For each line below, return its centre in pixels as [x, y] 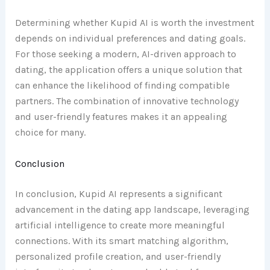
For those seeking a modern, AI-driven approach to [125, 54]
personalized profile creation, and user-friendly [118, 256]
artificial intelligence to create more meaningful [120, 225]
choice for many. [50, 132]
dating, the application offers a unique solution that [128, 69]
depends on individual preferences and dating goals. [130, 38]
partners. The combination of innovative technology [127, 101]
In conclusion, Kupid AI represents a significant [118, 193]
